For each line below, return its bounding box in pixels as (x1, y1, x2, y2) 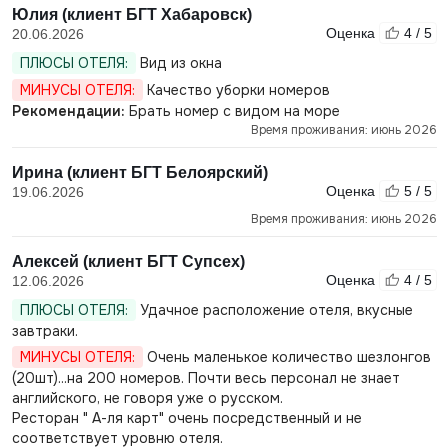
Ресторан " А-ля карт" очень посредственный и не (11, 409, 362, 427)
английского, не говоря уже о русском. (11, 389, 283, 407)
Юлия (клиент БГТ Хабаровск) (11, 6, 252, 23)
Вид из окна (135, 54, 222, 72)
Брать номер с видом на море (124, 102, 340, 120)
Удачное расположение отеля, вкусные (135, 301, 413, 319)
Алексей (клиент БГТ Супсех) (11, 253, 245, 270)
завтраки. (11, 322, 78, 340)
